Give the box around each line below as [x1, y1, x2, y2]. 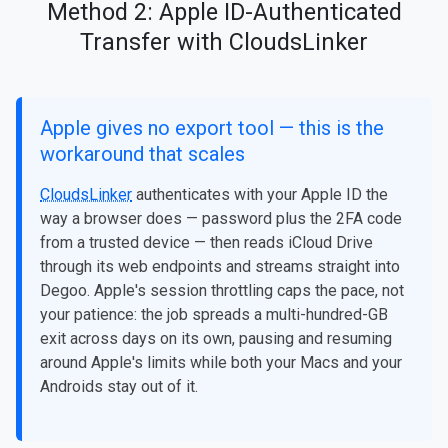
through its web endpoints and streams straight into [40, 257, 400, 277]
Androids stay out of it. [40, 377, 198, 397]
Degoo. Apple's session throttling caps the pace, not [40, 281, 404, 301]
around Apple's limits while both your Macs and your [40, 353, 402, 373]
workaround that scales [40, 142, 245, 167]
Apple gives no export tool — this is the [40, 116, 384, 141]
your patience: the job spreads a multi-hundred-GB [40, 305, 388, 325]
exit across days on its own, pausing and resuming [40, 329, 392, 349]
